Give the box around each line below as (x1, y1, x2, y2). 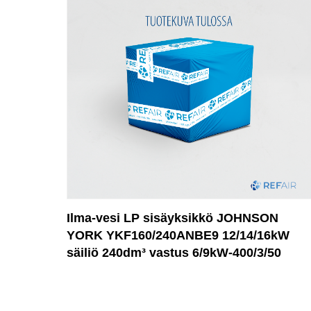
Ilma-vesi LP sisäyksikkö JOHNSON (66, 210, 278, 225)
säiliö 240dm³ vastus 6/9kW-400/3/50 (66, 245, 281, 260)
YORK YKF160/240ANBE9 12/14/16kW (66, 228, 289, 242)
